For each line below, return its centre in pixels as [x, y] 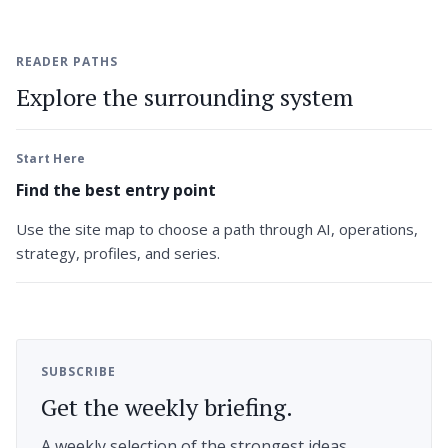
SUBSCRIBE [78, 371]
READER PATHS [67, 62]
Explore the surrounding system [184, 97]
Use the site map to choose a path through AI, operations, [217, 228]
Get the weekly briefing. [167, 406]
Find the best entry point [116, 189]
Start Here [51, 159]
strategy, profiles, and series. [118, 252]
